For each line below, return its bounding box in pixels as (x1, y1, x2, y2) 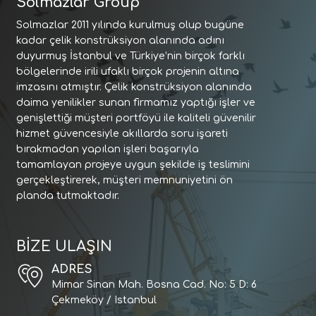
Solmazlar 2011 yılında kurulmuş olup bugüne (16, 20, 244, 30)
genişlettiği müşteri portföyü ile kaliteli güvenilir (16, 113, 256, 123)
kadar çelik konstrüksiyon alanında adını (16, 35, 224, 46)
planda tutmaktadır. (16, 190, 119, 201)
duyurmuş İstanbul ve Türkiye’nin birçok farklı (16, 51, 245, 61)
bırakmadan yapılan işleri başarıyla (16, 144, 199, 154)
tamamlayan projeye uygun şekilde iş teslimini (16, 159, 250, 170)
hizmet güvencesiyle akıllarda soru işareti (16, 128, 228, 139)
